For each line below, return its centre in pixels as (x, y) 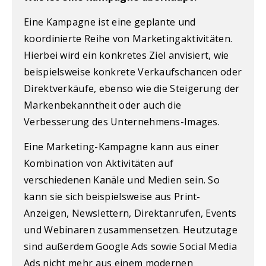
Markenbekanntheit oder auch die (103, 105)
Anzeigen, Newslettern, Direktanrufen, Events (130, 213)
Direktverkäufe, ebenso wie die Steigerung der (132, 88)
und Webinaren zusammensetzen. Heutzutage (131, 230)
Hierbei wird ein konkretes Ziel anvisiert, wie (126, 55)
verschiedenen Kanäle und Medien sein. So (122, 180)
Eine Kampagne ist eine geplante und (110, 22)
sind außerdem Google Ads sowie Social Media (130, 247)
